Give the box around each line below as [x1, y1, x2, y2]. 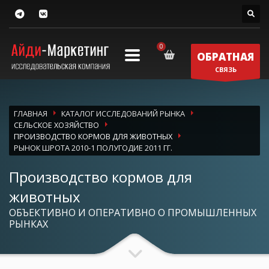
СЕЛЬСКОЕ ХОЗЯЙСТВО [14, 119, 99, 131]
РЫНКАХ [9, 217, 48, 231]
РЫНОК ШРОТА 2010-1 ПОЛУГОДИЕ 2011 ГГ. [14, 142, 172, 154]
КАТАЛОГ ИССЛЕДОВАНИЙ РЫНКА [61, 108, 185, 119]
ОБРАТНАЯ [197, 49, 254, 64]
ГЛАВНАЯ [14, 108, 47, 119]
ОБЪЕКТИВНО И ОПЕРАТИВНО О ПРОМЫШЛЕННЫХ [9, 206, 256, 220]
